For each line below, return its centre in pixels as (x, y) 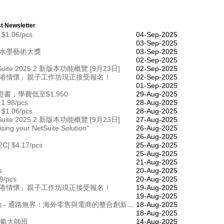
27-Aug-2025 (157, 119)
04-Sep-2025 (157, 34)
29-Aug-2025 (157, 94)
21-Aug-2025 (157, 162)
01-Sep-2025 (157, 85)
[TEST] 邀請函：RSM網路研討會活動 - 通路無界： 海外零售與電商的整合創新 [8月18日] (130, 204)
